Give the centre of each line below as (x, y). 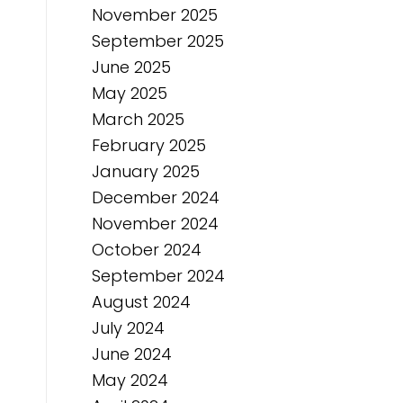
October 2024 (147, 250)
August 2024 (141, 302)
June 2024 (132, 354)
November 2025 (155, 15)
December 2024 (156, 197)
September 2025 (158, 41)
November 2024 (155, 224)
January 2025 (146, 171)
